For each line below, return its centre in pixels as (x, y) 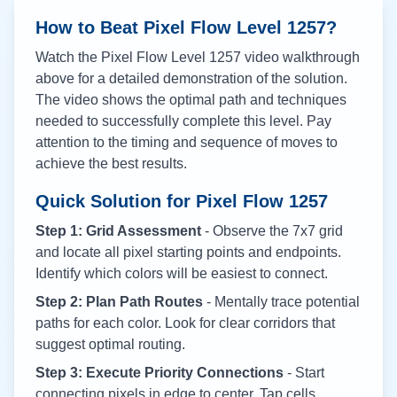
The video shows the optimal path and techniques (191, 100)
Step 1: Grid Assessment (118, 231)
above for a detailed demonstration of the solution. (191, 78)
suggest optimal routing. (110, 344)
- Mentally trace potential (281, 302)
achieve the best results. (111, 163)
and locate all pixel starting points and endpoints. (188, 252)
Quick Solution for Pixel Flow (162, 201)
